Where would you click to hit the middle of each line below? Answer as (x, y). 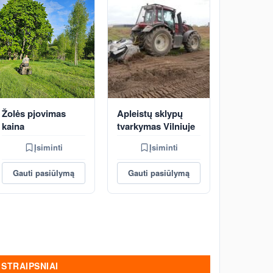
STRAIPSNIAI (30, 266)
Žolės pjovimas (34, 113)
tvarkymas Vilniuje (156, 126)
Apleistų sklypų (150, 113)
